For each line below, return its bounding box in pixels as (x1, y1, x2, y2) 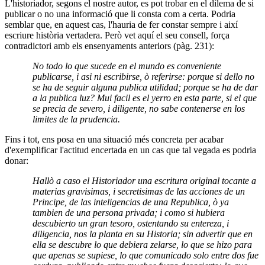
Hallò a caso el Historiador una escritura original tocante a (33, 176, 257, 186)
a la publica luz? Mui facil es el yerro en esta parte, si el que (33, 93, 257, 104)
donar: (5, 156, 28, 166)
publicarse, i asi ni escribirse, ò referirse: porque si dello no (33, 72, 255, 82)
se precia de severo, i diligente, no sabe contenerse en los (33, 104, 245, 114)
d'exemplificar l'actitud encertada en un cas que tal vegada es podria (5, 145, 256, 156)
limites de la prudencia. (33, 114, 121, 125)
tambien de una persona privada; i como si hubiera (33, 208, 225, 218)
